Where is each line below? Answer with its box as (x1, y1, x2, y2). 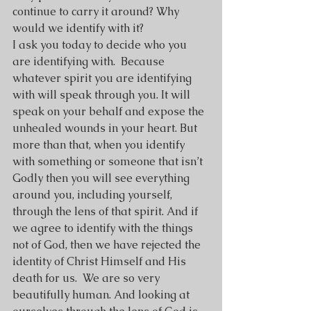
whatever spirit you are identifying (12, 71, 194, 85)
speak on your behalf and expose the (12, 104, 207, 119)
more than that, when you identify (12, 137, 187, 152)
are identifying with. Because (12, 54, 167, 69)
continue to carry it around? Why (12, 4, 182, 19)
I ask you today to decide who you (12, 37, 190, 52)
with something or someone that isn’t (12, 154, 205, 169)
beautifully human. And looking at (12, 287, 192, 302)
